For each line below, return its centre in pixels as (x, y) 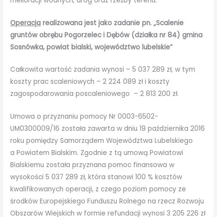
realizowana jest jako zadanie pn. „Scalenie (112, 23)
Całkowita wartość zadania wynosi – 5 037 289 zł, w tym (103, 70)
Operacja (26, 23)
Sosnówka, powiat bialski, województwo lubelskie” (92, 47)
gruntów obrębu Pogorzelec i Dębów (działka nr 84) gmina (107, 35)
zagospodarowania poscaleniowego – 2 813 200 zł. (95, 94)
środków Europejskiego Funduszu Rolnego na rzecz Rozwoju (107, 201)
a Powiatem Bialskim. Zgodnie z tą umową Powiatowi (97, 153)
